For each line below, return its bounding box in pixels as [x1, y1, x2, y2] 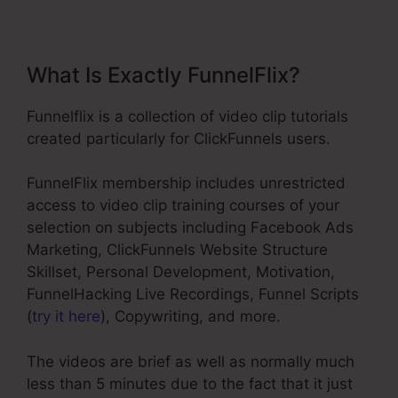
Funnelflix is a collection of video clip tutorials [27, 107, 348, 125]
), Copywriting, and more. [100, 307, 281, 326]
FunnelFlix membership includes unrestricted [27, 174, 346, 193]
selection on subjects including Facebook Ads [27, 219, 354, 237]
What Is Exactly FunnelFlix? [27, 61, 300, 88]
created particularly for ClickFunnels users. [27, 129, 330, 147]
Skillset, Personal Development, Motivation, [27, 263, 335, 282]
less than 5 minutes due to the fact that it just [27, 374, 353, 393]
